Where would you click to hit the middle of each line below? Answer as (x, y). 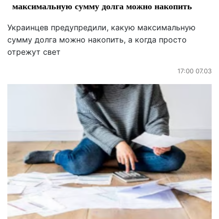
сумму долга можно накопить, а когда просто (97, 39)
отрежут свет (34, 52)
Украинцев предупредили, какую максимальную (101, 27)
